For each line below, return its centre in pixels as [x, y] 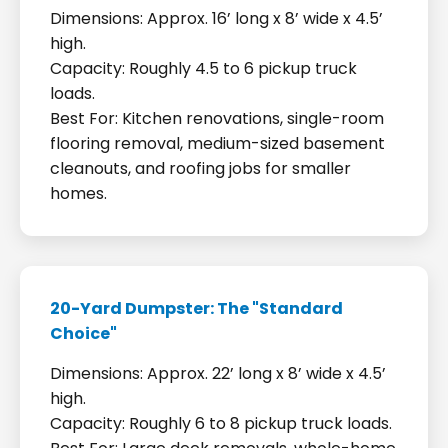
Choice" [83, 333]
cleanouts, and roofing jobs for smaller [200, 168]
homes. [78, 193]
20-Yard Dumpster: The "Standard [196, 308]
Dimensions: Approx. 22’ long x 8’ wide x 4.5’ [218, 373]
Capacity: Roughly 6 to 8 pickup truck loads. [221, 423]
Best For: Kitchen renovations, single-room [217, 118]
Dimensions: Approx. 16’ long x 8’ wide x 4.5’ [216, 18]
